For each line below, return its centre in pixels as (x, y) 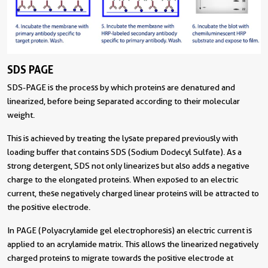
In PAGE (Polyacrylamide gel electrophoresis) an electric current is (130, 231)
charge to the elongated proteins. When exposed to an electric (123, 180)
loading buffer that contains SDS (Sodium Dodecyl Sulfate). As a (124, 152)
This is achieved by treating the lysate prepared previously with (123, 138)
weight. (21, 115)
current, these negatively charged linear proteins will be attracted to (133, 194)
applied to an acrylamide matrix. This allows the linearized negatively (133, 244)
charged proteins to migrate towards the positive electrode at (120, 258)
